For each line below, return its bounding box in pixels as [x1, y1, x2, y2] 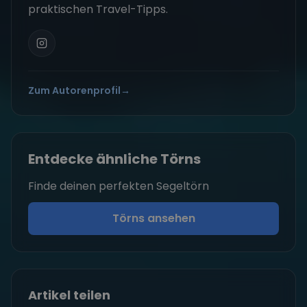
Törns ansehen [112, 210, 195, 227]
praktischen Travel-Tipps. [28, 1, 168, 18]
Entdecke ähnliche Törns [28, 149, 201, 169]
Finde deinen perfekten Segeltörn [28, 178, 209, 195]
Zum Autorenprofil [28, 84, 121, 98]
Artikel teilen [28, 286, 110, 304]
